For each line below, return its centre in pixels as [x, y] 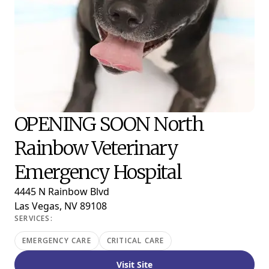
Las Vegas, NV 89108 [61, 206]
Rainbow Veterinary [96, 148]
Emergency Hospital [98, 172]
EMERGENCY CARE [57, 240]
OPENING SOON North [109, 124]
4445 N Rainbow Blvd [62, 192]
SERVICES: [34, 218]
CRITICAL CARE [135, 240]
